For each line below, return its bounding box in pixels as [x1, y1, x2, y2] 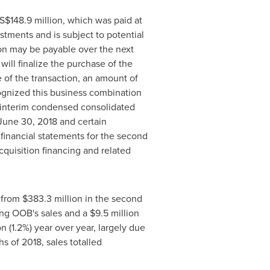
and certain [57, 115, 107, 128]
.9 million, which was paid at [24, 13, 142, 27]
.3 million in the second [43, 192, 142, 205]
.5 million [100, 206, 139, 219]
